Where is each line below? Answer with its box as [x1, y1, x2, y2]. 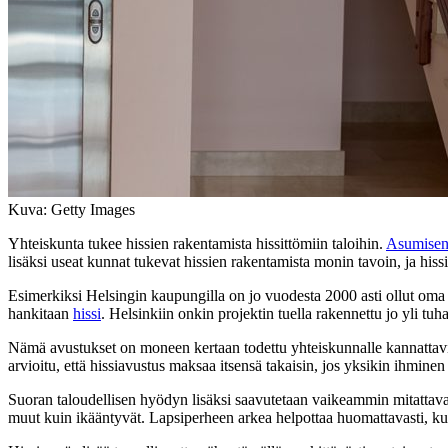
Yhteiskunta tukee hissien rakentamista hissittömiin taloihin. [8, 234, 386, 252]
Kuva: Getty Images [8, 200, 135, 218]
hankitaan [8, 304, 73, 322]
